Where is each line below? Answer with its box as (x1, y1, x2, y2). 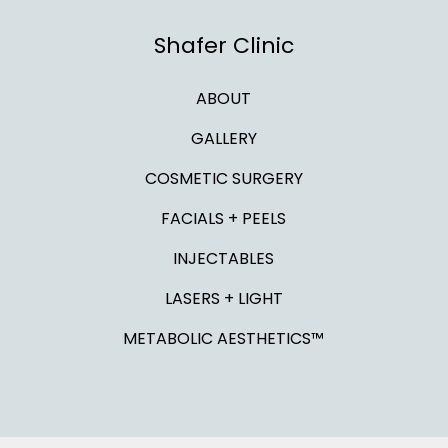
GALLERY (190, 126, 257, 150)
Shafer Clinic (153, 29, 294, 61)
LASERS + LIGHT (164, 286, 283, 310)
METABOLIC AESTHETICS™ (123, 326, 325, 350)
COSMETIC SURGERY (144, 166, 303, 190)
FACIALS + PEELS (161, 206, 287, 230)
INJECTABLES (173, 246, 275, 270)
